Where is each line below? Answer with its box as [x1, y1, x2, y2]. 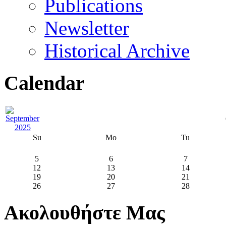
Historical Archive [44, 39, 190, 62]
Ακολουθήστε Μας [4, 201, 165, 224]
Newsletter [44, 17, 129, 39]
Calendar [4, 72, 85, 95]
